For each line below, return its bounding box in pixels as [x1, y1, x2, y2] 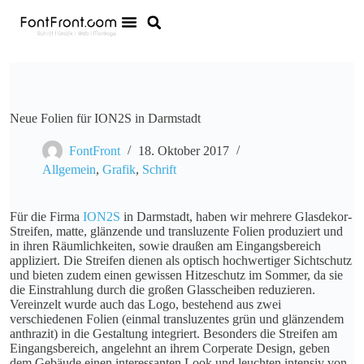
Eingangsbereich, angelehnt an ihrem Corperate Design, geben [10, 341, 330, 355]
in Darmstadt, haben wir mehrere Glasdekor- [120, 210, 352, 223]
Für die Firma [10, 210, 83, 223]
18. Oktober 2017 [138, 144, 229, 158]
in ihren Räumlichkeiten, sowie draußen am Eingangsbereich [10, 239, 321, 253]
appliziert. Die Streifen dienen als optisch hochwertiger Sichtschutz [10, 253, 352, 267]
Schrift [142, 162, 176, 176]
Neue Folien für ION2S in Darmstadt [10, 111, 201, 125]
